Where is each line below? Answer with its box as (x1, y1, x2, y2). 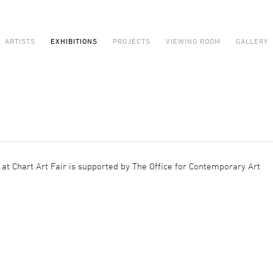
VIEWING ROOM (166, 37, 221, 45)
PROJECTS (113, 37, 151, 45)
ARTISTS (5, 37, 35, 45)
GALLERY (236, 37, 268, 45)
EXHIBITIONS (51, 37, 97, 45)
